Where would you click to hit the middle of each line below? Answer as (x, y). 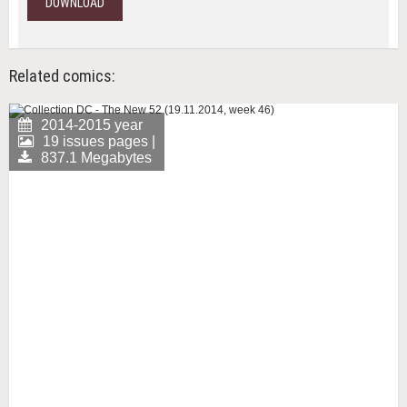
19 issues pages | (99, 141)
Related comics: (62, 76)
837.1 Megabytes (96, 158)
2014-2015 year (92, 125)
